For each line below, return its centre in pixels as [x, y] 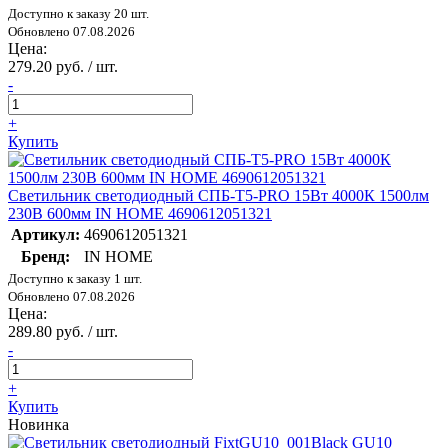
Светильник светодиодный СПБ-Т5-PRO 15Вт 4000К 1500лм [218, 196]
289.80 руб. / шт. [63, 332]
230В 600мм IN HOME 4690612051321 [140, 214]
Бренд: [45, 257]
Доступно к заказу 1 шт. [75, 279]
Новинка [38, 425]
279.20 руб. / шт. [63, 67]
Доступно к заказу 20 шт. [78, 14]
